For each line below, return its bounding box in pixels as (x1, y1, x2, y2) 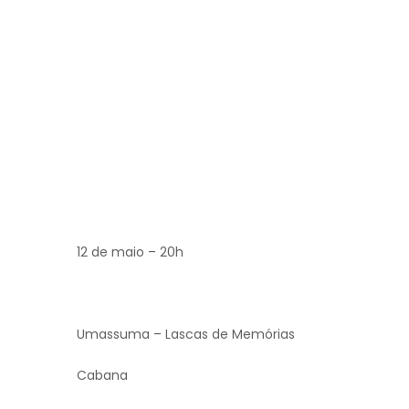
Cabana (77, 365, 128, 384)
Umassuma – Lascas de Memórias (77, 324, 295, 343)
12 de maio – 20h (77, 242, 184, 261)
